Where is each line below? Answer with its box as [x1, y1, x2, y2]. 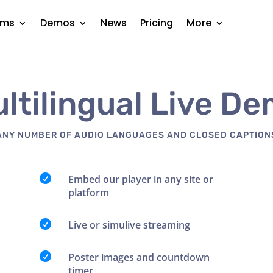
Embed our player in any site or [68, 172, 213, 186]
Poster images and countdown [68, 250, 210, 264]
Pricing [140, 16, 174, 30]
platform [68, 186, 109, 200]
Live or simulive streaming [68, 218, 190, 232]
